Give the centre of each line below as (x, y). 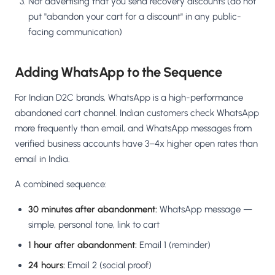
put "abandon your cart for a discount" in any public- (135, 17)
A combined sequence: (61, 184)
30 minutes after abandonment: (93, 210)
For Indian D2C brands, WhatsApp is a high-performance (129, 98)
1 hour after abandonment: (83, 245)
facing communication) (75, 32)
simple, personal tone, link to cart (94, 225)
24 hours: (47, 265)
